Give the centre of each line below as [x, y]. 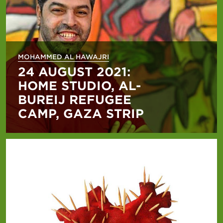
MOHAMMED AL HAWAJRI [63, 57]
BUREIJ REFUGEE [75, 100]
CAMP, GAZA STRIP [81, 114]
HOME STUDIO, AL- [79, 86]
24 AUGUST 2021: [74, 72]
